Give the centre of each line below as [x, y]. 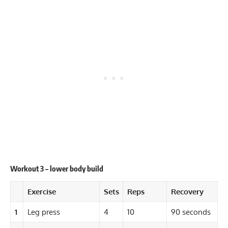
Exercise [42, 191]
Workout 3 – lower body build [58, 169]
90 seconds [192, 212]
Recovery [187, 191]
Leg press [44, 212]
